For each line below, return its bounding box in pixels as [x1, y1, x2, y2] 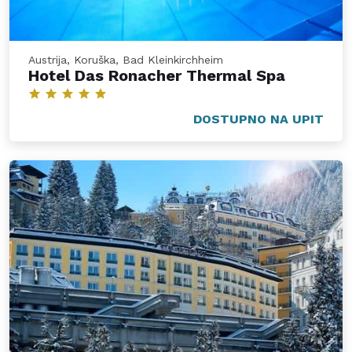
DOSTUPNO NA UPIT [193, 112, 324, 127]
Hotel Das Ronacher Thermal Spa [28, 66, 285, 86]
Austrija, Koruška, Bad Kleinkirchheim [28, 53, 223, 67]
